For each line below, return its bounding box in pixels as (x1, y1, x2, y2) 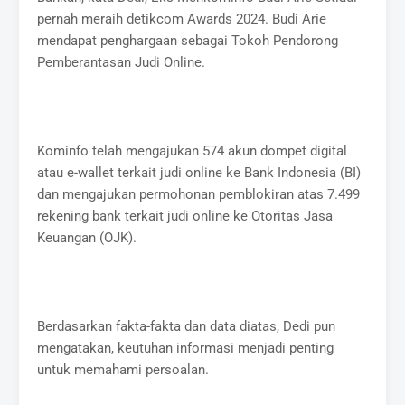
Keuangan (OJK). (37, 229, 137, 246)
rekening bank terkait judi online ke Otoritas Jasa (37, 207, 334, 224)
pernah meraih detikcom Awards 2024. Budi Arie (37, 10, 327, 27)
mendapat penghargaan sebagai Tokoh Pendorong (37, 32, 339, 49)
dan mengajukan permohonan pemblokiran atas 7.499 (37, 185, 361, 202)
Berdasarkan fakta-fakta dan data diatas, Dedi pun (37, 317, 336, 334)
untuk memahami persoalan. (37, 361, 210, 378)
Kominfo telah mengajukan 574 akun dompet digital (37, 142, 348, 159)
